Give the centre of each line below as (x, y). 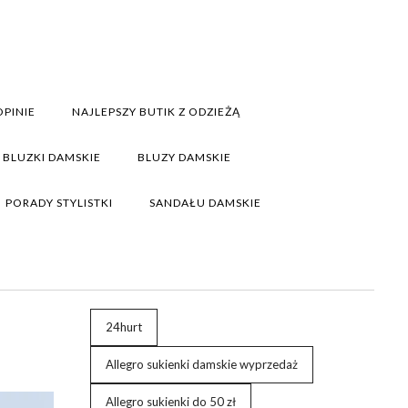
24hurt (123, 327)
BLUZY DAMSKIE (184, 157)
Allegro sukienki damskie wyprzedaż (201, 364)
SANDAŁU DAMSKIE (205, 203)
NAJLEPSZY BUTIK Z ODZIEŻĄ (156, 112)
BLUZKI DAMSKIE (52, 157)
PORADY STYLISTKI (59, 203)
